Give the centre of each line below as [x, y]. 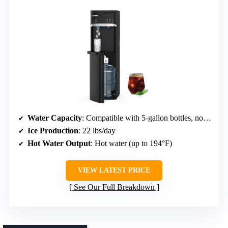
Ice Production [53, 131]
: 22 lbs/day [97, 131]
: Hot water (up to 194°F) [131, 144]
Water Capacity [55, 118]
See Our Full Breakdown [114, 187]
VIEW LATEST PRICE [114, 170]
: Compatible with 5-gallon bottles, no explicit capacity [142, 118]
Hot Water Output [59, 144]
